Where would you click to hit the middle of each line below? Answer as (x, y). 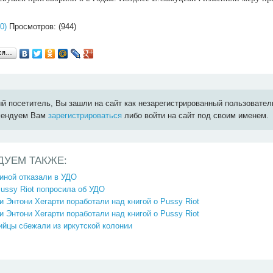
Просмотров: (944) (42, 26)
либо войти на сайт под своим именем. (196, 116)
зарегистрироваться (85, 116)
